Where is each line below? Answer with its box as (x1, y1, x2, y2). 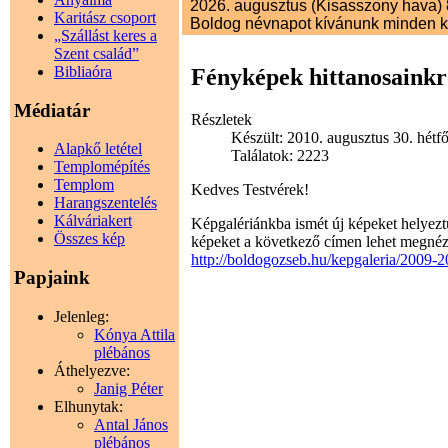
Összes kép (54, 230, 125, 248)
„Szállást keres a (54, 26, 157, 44)
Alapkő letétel (54, 140, 142, 158)
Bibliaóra (54, 62, 112, 80)
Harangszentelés (54, 194, 157, 212)
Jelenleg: (54, 307, 109, 325)
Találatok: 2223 (231, 147, 330, 165)
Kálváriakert (54, 212, 132, 230)
